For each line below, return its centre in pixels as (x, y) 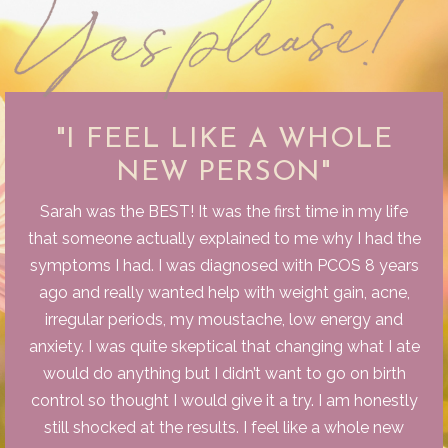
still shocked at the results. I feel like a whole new (224, 427)
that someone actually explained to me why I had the (224, 238)
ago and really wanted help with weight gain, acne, (224, 292)
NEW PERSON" (224, 172)
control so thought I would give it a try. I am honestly (224, 400)
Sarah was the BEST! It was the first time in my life (224, 211)
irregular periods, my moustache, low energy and (224, 319)
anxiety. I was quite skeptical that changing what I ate (224, 346)
